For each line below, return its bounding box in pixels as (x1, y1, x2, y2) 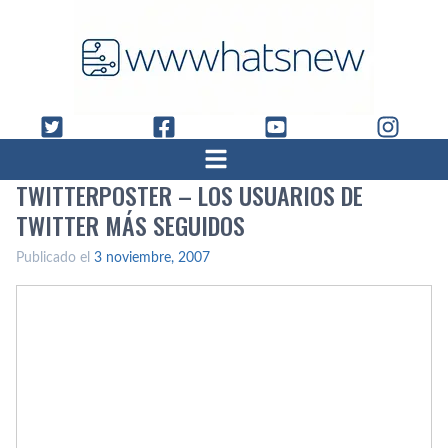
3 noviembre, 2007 (94, 251, 210, 265)
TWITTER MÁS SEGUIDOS (16, 207, 245, 243)
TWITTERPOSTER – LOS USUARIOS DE (16, 177, 363, 213)
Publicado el (16, 251, 94, 265)
